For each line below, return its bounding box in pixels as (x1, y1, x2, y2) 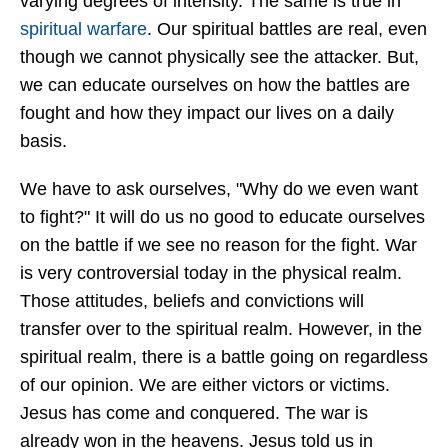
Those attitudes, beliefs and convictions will (20, 291, 364, 312)
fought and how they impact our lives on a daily (20, 103, 394, 124)
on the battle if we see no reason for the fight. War (20, 235, 417, 256)
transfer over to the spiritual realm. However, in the (20, 319, 422, 340)
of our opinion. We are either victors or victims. (20, 375, 390, 396)
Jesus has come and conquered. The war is (20, 403, 368, 424)
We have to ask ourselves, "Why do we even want (20, 179, 418, 200)
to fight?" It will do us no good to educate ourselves (20, 207, 425, 228)
